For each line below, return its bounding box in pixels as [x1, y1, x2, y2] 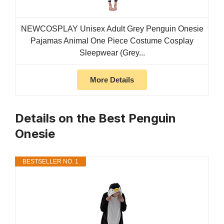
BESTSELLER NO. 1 [22, 158, 78, 165]
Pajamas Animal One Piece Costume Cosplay [30, 36, 193, 45]
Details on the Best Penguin [15, 111, 176, 126]
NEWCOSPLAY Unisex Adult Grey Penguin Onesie [20, 24, 203, 33]
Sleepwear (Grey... [79, 48, 145, 57]
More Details [90, 75, 134, 84]
